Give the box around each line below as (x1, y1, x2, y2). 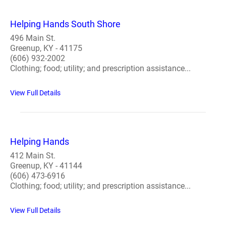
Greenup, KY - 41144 (10, 161, 82, 171)
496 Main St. (10, 33, 55, 43)
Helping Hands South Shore (10, 19, 121, 29)
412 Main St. (10, 151, 55, 160)
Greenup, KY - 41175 (10, 43, 82, 53)
